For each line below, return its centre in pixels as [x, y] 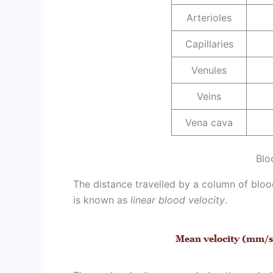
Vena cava [209, 122]
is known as [102, 200]
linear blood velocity [178, 200]
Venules [209, 70]
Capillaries [209, 44]
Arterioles [209, 17]
